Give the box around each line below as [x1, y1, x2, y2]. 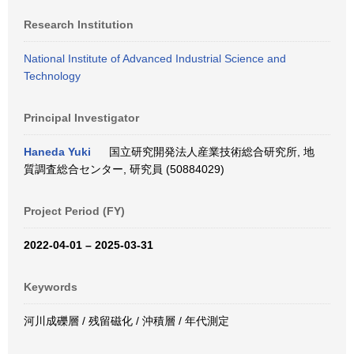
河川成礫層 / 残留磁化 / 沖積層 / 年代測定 [24, 314, 229, 327]
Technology [24, 70, 81, 82]
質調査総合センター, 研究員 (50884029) [24, 163, 224, 175]
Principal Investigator [24, 111, 139, 124]
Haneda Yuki [24, 145, 91, 158]
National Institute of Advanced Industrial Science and [24, 52, 286, 65]
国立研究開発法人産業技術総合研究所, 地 [103, 145, 314, 158]
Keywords [24, 281, 77, 293]
